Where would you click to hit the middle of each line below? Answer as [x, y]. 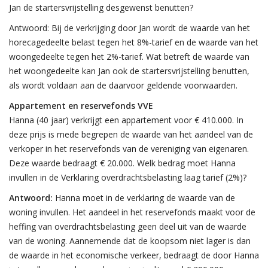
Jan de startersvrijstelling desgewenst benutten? [101, 7]
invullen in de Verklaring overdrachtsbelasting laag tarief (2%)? [128, 177]
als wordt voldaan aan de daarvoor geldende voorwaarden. [123, 85]
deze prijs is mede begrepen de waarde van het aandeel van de [131, 134]
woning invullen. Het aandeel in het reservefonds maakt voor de [132, 212]
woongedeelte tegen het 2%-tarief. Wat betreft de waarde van [129, 57]
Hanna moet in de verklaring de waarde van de [144, 198]
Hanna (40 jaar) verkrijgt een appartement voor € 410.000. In [126, 120]
